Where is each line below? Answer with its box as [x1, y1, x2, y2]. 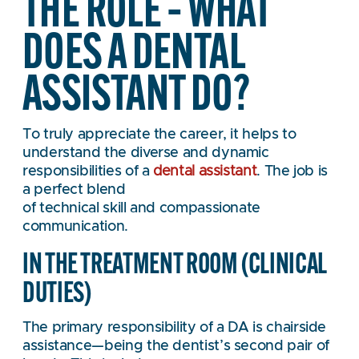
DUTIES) [22, 272, 91, 309]
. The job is [256, 164, 329, 179]
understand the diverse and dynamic [22, 146, 269, 161]
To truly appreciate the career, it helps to [22, 127, 296, 143]
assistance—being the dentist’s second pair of [22, 338, 329, 353]
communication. [22, 220, 128, 235]
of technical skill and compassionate [22, 201, 261, 216]
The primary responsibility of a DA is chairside [22, 320, 327, 335]
